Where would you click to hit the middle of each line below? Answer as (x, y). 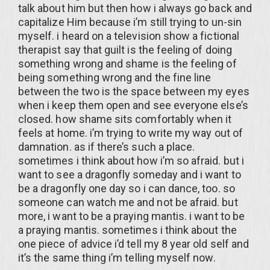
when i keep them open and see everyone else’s (133, 105)
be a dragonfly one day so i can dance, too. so (127, 188)
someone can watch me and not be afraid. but (128, 202)
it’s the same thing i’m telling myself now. (117, 258)
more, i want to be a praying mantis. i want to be (131, 216)
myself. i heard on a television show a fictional (129, 36)
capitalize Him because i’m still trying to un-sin (130, 22)
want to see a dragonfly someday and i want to (130, 174)
